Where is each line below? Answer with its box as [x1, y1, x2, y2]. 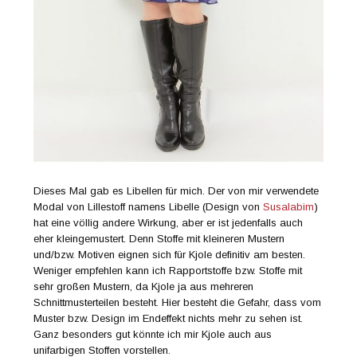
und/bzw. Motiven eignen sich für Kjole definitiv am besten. [33, 249, 306, 261]
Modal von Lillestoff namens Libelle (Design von [33, 201, 264, 214]
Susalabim [263, 201, 315, 214]
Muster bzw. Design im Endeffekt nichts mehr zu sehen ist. [33, 312, 304, 325]
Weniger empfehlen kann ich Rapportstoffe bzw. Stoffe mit [33, 265, 303, 277]
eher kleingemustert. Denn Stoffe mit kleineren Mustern [33, 233, 285, 245]
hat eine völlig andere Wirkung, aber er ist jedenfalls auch [33, 217, 304, 229]
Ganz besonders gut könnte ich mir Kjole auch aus [33, 328, 273, 341]
